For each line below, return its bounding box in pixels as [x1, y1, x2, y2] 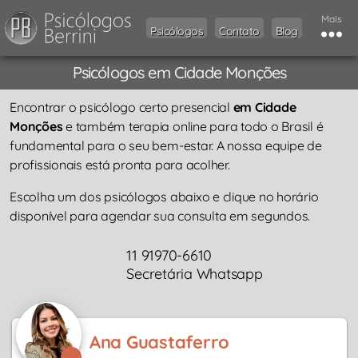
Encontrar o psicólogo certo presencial [10, 99, 233, 116]
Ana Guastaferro [89, 330, 230, 353]
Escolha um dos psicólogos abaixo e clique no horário [10, 189, 319, 205]
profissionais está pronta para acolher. [10, 157, 230, 173]
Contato [219, 24, 260, 39]
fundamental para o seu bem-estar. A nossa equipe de [10, 137, 322, 154]
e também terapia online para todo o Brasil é [62, 118, 324, 135]
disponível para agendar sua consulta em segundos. [10, 208, 311, 225]
